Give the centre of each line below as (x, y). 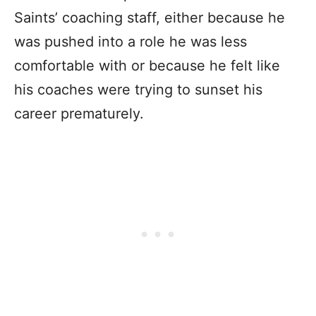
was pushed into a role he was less (130, 41)
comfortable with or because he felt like (147, 65)
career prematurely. (81, 113)
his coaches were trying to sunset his (138, 89)
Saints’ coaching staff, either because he (150, 17)
